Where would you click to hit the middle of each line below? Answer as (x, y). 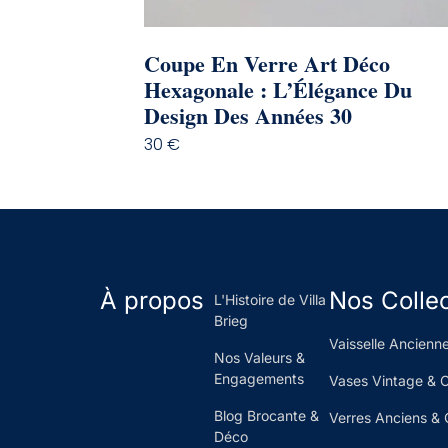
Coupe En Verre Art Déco (266, 63)
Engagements (259, 378)
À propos (152, 300)
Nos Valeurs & (260, 357)
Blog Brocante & (267, 415)
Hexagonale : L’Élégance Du (277, 89)
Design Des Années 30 (247, 115)
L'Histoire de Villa (270, 299)
